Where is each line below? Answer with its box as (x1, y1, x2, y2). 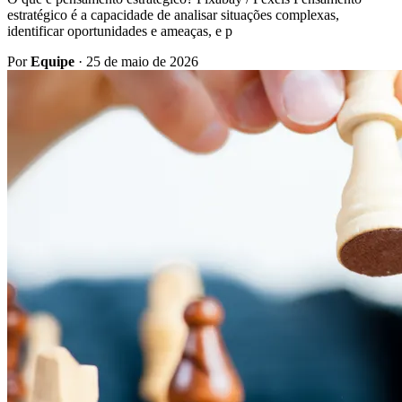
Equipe (31, 53, 74, 69)
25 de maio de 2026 (86, 53, 198, 69)
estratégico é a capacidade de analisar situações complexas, (7, 6, 339, 22)
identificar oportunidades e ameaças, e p (7, 22, 232, 39)
